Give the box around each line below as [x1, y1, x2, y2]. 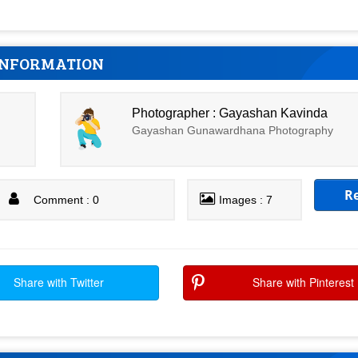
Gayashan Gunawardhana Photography [132, 123, 334, 137]
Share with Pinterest [253, 274, 354, 290]
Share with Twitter [13, 274, 104, 290]
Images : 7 [219, 193, 273, 206]
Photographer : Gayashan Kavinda [132, 105, 328, 120]
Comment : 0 [34, 193, 100, 206]
